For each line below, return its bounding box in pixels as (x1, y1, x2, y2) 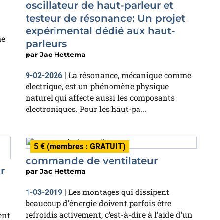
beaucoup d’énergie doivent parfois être (26, 197, 171, 208)
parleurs (26, 38, 67, 50)
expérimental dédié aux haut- (26, 25, 175, 37)
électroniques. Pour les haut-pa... (26, 104, 146, 114)
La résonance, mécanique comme (68, 70, 191, 80)
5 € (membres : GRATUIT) (34, 142, 126, 151)
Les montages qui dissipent (68, 186, 169, 197)
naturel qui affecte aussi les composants (26, 92, 175, 103)
